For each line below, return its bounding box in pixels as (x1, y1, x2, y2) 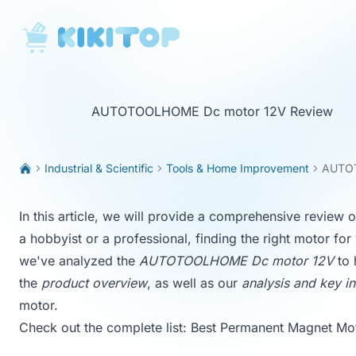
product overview (41, 275, 147, 291)
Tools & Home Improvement (166, 161, 309, 175)
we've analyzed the (19, 253, 139, 269)
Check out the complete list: (19, 319, 191, 335)
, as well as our (147, 275, 242, 291)
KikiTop (18, 22, 64, 38)
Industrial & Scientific (44, 161, 153, 175)
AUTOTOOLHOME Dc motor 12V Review (91, 103, 333, 119)
